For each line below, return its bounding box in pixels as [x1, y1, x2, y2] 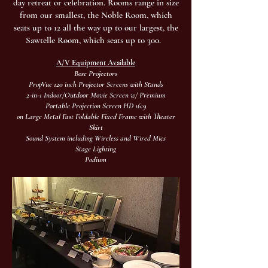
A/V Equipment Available [56, 58, 135, 68]
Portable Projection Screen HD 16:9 [45, 101, 147, 111]
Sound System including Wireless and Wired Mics [26, 133, 166, 143]
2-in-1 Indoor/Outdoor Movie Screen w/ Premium [26, 90, 166, 100]
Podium [85, 155, 106, 165]
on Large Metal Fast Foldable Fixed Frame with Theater [16, 112, 175, 121]
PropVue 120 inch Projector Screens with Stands [28, 80, 163, 89]
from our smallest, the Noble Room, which [19, 10, 172, 20]
